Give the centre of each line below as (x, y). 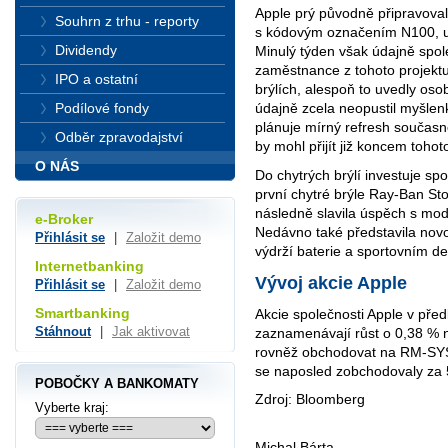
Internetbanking (89, 266)
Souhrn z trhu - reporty (127, 21)
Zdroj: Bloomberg (310, 399)
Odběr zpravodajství (119, 137)
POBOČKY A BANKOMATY (117, 383)
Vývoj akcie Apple (331, 282)
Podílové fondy (102, 108)
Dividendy (86, 50)
